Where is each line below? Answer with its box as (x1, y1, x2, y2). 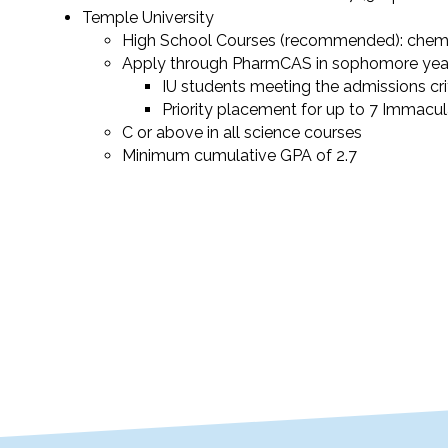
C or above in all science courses (122, 122, 362, 142)
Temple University (82, 7, 214, 27)
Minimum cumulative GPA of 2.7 (122, 145, 357, 165)
